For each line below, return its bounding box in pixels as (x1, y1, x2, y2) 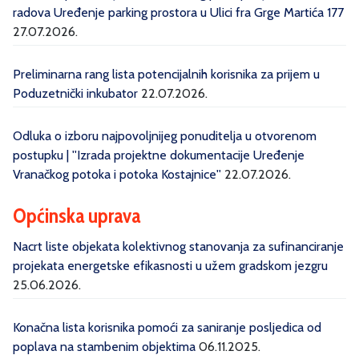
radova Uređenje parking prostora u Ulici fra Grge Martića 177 (13, 5, 344, 20)
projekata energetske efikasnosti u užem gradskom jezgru (13, 258, 328, 273)
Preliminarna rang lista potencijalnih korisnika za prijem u (13, 67, 320, 82)
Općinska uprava (13, 204, 140, 228)
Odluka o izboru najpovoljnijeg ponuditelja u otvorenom (13, 128, 317, 143)
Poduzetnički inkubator (13, 86, 138, 101)
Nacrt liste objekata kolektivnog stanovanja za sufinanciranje (13, 239, 344, 254)
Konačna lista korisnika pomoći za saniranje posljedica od (13, 320, 321, 335)
